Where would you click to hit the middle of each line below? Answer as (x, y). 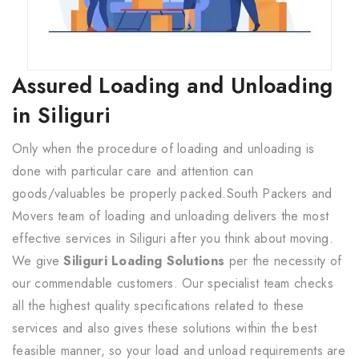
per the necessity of (285, 260)
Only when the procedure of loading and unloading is (163, 148)
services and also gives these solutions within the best (165, 328)
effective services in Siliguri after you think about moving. (173, 238)
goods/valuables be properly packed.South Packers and (172, 193)
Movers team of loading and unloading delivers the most (171, 216)
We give (38, 260)
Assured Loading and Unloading (173, 85)
